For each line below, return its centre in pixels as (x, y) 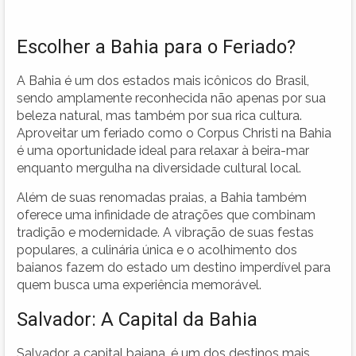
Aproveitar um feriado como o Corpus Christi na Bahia (174, 133)
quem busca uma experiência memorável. (139, 284)
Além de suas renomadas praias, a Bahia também (162, 197)
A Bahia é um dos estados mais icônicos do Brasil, (163, 80)
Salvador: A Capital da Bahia (137, 319)
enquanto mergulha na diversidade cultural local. (159, 168)
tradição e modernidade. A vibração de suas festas (165, 232)
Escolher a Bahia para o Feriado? (156, 46)
